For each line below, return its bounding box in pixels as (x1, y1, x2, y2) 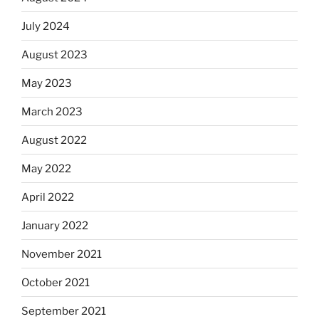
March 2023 (21, 105, 83, 118)
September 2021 (21, 304, 106, 318)
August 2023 (21, 48, 88, 61)
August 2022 (21, 133, 87, 147)
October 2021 (21, 276, 90, 289)
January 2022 (21, 219, 88, 232)
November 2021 (21, 247, 102, 261)
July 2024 (21, 19, 70, 33)
